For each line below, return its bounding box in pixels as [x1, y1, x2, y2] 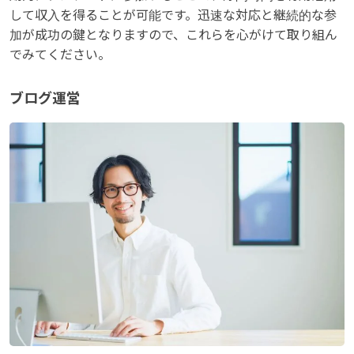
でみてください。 [9, 48, 111, 62]
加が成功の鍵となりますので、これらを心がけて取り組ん [9, 28, 337, 43]
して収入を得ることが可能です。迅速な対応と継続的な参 [9, 9, 337, 23]
